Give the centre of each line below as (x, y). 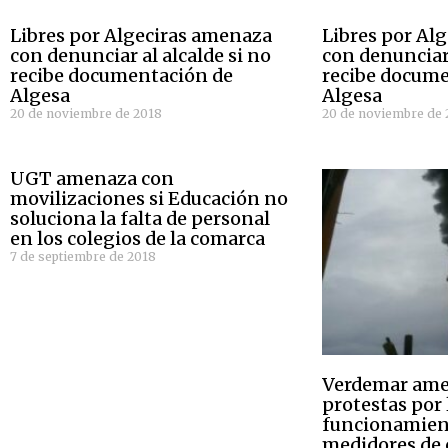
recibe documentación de (121, 76)
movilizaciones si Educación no (149, 199)
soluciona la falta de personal (140, 219)
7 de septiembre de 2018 (83, 257)
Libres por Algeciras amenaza (141, 36)
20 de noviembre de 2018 (86, 114)
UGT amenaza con (92, 179)
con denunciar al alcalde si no (140, 56)
